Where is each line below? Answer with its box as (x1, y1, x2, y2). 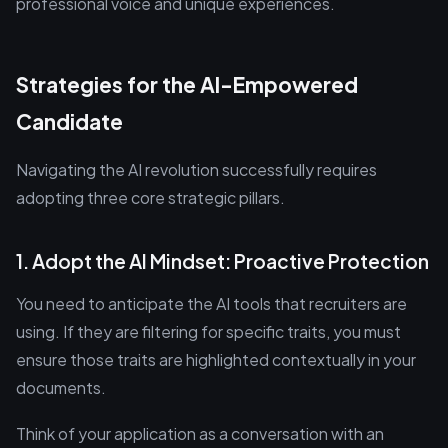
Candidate (16, 108, 123, 135)
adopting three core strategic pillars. (16, 187, 285, 208)
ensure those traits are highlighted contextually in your (16, 349, 416, 370)
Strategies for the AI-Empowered (16, 71, 358, 98)
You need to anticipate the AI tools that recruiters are (16, 293, 407, 314)
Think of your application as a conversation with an (16, 423, 384, 444)
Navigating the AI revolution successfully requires (16, 159, 377, 180)
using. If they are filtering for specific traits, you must (16, 321, 401, 342)
